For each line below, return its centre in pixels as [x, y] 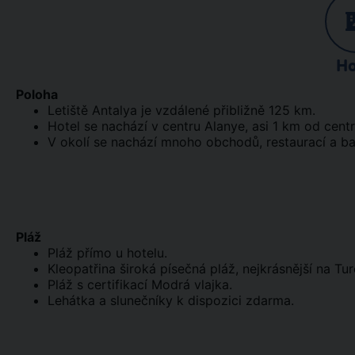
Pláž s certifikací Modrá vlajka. [140, 284]
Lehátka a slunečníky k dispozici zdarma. [171, 300]
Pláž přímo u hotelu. [107, 253]
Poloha [37, 94]
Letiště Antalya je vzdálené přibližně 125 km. [181, 110]
